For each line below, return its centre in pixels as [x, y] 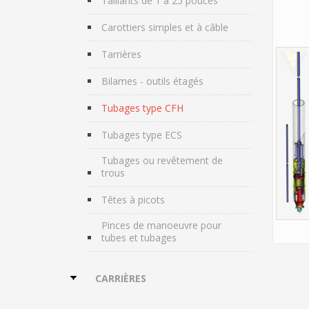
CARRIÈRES [121, 278]
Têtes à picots [133, 200]
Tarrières [121, 54]
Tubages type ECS [142, 135]
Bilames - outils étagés [152, 81]
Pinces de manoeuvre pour [161, 225]
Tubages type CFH [142, 108]
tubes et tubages [139, 238]
